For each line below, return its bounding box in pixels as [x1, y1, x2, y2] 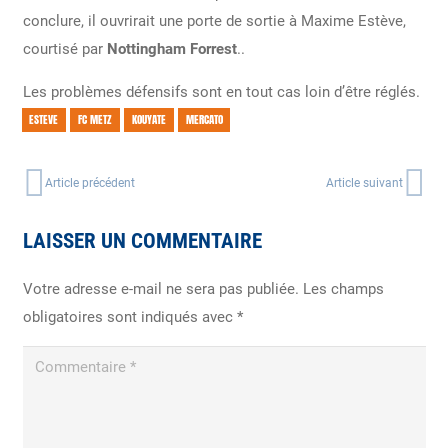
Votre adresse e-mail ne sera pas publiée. [22, 280, 299, 299]
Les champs [302, 280, 384, 299]
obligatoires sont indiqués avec [22, 308, 237, 327]
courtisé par [22, 39, 107, 58]
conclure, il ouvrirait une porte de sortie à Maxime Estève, [22, 11, 406, 30]
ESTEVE [29, 111, 59, 129]
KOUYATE [131, 111, 166, 129]
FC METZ [78, 111, 113, 129]
